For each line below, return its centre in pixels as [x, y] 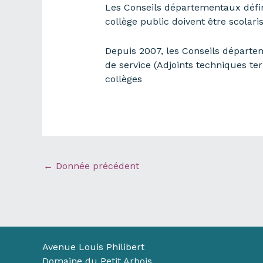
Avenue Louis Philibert [93, 247]
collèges [123, 79]
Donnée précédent [96, 166]
